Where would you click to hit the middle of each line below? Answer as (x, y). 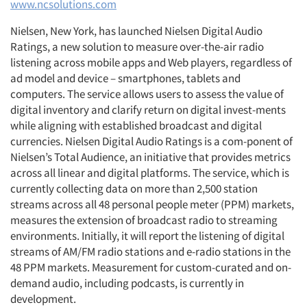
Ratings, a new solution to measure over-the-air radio (137, 47)
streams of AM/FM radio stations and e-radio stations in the (150, 251)
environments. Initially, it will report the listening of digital (147, 236)
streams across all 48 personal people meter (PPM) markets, (152, 204)
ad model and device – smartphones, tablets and (125, 78)
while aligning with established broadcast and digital (136, 125)
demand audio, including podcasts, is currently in (127, 283)
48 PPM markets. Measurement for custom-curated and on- (151, 267)
